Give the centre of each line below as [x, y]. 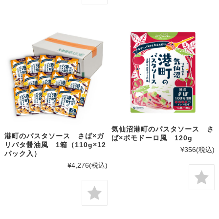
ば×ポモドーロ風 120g [152, 138]
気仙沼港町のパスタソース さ [163, 129]
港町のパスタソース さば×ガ [54, 136]
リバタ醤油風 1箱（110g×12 [55, 145]
